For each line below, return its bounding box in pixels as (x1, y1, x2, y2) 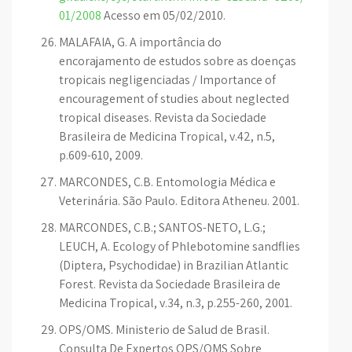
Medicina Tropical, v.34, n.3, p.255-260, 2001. (59, 295, 292, 311)
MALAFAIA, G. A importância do (59, 34, 222, 50)
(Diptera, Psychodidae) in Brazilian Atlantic (59, 257, 288, 273)
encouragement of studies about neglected (59, 90, 289, 107)
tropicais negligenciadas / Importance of (59, 71, 276, 88)
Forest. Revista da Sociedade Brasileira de (59, 276, 280, 292)
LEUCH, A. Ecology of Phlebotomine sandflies (59, 238, 300, 255)
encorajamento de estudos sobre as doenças (59, 53, 296, 69)
